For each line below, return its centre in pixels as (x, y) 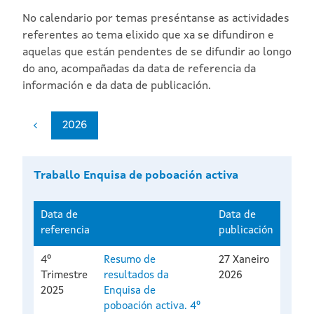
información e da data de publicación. (117, 87)
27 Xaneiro (244, 261)
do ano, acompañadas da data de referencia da (139, 70)
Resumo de (130, 261)
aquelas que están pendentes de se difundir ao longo (157, 53)
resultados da (136, 276)
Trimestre (64, 276)
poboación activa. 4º (152, 307)
